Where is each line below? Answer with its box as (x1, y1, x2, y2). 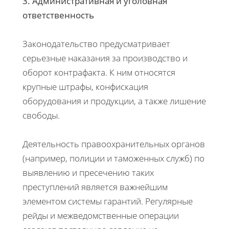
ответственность (22, 9, 94, 21)
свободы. (22, 109, 60, 121)
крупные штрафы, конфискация (22, 80, 148, 93)
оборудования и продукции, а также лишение (22, 95, 206, 107)
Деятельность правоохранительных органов (22, 138, 205, 150)
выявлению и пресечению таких (22, 166, 154, 178)
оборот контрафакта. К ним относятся (22, 66, 175, 78)
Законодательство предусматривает (22, 37, 170, 50)
